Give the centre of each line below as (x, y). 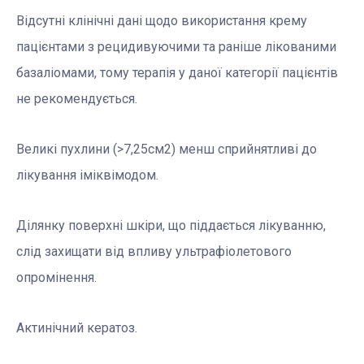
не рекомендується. (77, 99)
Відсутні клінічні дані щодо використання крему (162, 21)
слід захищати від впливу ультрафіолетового (154, 252)
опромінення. (56, 278)
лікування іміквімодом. (87, 175)
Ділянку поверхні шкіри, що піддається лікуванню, (171, 226)
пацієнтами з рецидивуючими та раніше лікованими (176, 47)
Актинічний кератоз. (77, 328)
